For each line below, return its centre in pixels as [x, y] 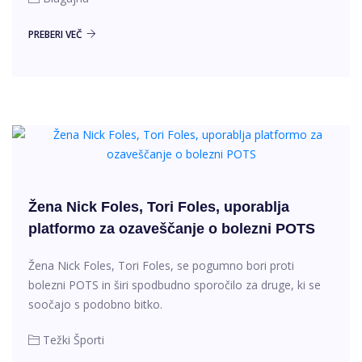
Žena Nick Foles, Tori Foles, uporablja [159, 207]
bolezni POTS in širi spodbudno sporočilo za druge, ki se [175, 285]
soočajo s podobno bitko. [95, 305]
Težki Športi [74, 340]
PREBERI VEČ [55, 35]
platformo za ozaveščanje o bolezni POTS [172, 229]
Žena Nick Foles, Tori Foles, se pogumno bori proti [161, 266]
